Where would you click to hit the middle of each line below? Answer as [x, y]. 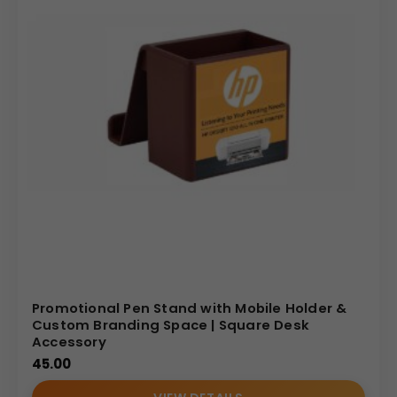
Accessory [69, 341]
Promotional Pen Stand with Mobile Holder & [190, 307]
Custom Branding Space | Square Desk [171, 324]
